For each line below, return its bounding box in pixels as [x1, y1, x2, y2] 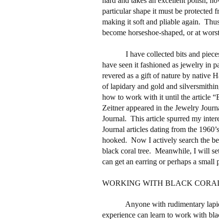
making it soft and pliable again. [102, 17, 200, 26]
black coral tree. [102, 146, 151, 155]
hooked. [102, 135, 127, 144]
